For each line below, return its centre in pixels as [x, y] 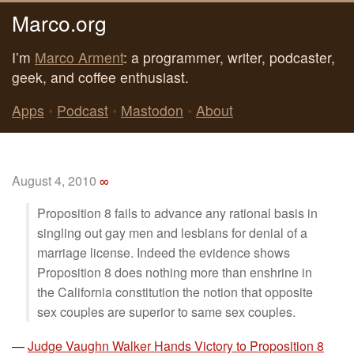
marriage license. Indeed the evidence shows [164, 252]
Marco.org [59, 22]
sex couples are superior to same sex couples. [166, 312]
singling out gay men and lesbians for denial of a [172, 233]
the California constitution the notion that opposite [175, 292]
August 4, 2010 [54, 181]
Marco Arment [79, 57]
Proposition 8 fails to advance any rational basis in [177, 213]
